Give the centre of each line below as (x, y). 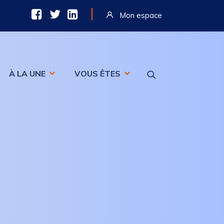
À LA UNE (27, 73)
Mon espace (141, 15)
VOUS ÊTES (97, 73)
